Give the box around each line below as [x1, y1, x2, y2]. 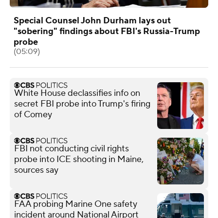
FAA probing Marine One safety [14, 198, 137, 210]
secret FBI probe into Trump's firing [14, 98, 150, 109]
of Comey [14, 109, 52, 120]
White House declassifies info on [14, 87, 140, 99]
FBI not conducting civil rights [14, 143, 129, 154]
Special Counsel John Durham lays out [14, 15, 171, 26]
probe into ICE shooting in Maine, [14, 153, 144, 165]
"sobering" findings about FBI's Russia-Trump [14, 25, 200, 37]
